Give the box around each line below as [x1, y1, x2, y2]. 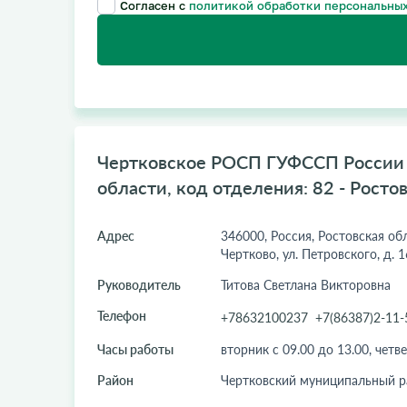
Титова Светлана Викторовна [220, 277, 391, 293]
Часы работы [96, 342, 174, 357]
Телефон [96, 308, 146, 323]
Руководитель [96, 277, 181, 293]
